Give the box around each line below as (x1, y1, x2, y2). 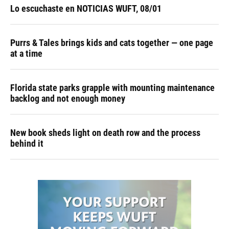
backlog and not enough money (10, 93, 125, 104)
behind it (10, 138, 43, 149)
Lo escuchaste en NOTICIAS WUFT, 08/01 (10, 3, 162, 14)
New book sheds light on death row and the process (10, 127, 200, 139)
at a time (10, 48, 42, 59)
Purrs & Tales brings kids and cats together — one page (10, 37, 213, 49)
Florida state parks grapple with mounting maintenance (10, 82, 215, 94)
